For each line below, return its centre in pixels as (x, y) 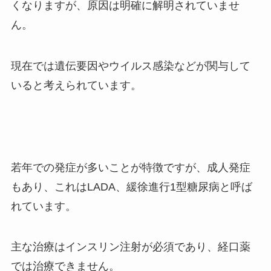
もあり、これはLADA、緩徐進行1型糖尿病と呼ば (131, 187)
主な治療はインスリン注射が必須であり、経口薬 (130, 247)
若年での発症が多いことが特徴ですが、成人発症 (130, 167)
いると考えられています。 (76, 85)
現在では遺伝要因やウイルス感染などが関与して (130, 66)
